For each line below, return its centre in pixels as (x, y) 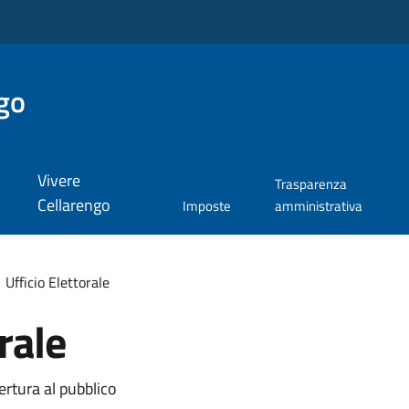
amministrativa (318, 206)
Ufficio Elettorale (57, 282)
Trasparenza (310, 184)
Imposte (206, 206)
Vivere (58, 181)
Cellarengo (73, 205)
